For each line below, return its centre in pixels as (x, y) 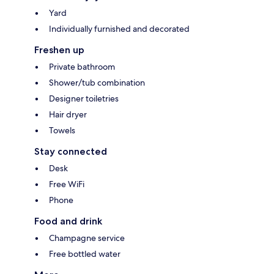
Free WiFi (67, 184)
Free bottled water (85, 254)
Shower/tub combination (97, 82)
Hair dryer (68, 114)
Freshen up (59, 50)
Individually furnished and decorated (119, 28)
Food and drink (68, 221)
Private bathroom (82, 66)
